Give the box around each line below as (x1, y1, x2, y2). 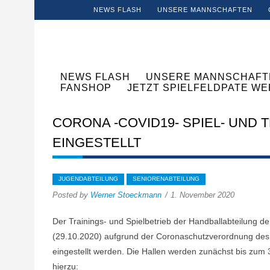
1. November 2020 (171, 190, 234, 199)
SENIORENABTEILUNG (133, 175, 199, 182)
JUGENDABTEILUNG (58, 175, 118, 182)
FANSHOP (60, 83, 111, 93)
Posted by (52, 190, 90, 199)
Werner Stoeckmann (90, 190, 162, 199)
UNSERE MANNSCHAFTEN (157, 6, 253, 13)
